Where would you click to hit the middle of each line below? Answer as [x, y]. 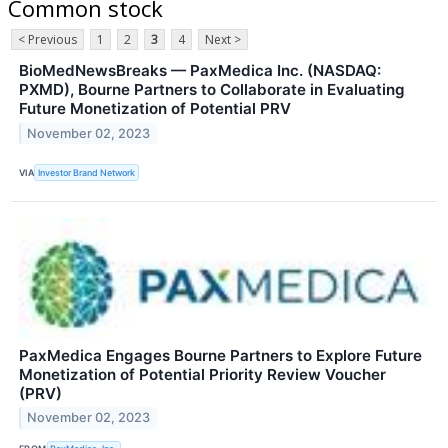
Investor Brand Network [87, 172]
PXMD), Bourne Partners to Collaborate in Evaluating [212, 90]
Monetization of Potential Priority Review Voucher [202, 374]
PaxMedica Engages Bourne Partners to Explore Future [220, 355]
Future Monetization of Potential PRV [155, 109]
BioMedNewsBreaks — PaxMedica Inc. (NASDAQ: [200, 71]
